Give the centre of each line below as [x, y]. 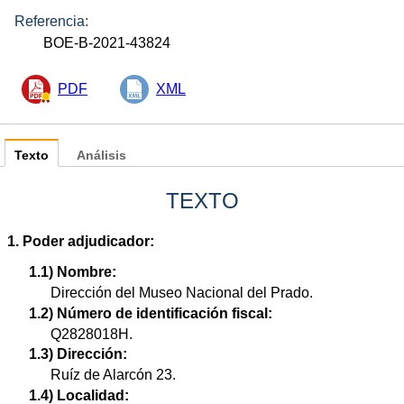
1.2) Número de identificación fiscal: [151, 313]
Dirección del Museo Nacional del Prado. [182, 293]
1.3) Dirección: [78, 354]
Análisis [101, 155]
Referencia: [51, 21]
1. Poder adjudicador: [81, 242]
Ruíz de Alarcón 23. [113, 375]
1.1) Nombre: [73, 272]
